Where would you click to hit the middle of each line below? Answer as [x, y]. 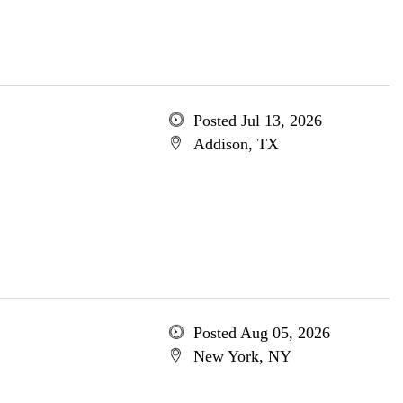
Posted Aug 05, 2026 [261, 333]
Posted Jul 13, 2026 [257, 121]
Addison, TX [236, 144]
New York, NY [242, 356]
